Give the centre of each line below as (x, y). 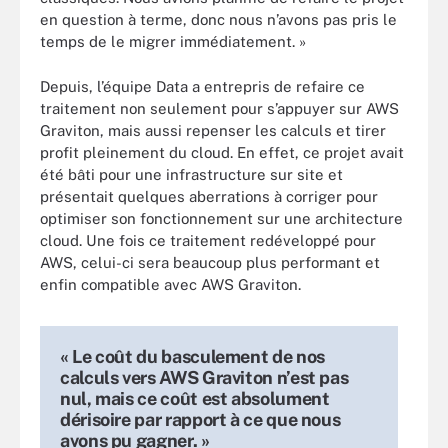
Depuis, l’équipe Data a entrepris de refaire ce (202, 86)
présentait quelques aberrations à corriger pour (209, 196)
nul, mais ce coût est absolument (195, 398)
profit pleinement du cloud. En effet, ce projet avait (222, 152)
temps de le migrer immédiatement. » (173, 41)
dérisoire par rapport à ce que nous (200, 419)
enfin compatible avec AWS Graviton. (170, 284)
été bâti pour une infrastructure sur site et (191, 174)
